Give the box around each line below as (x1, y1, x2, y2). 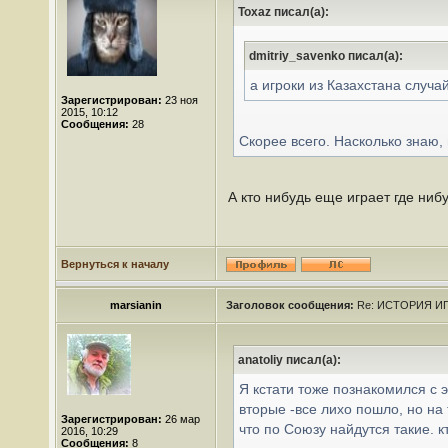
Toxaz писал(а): (238, 5, 329, 19)
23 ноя (162, 94, 198, 106)
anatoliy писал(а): (238, 353, 341, 367)
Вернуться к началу (61, 258, 169, 270)
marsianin (110, 299, 162, 311)
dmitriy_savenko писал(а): (249, 49, 403, 63)
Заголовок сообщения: (226, 299, 354, 311)
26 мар (162, 413, 200, 425)
